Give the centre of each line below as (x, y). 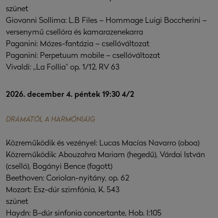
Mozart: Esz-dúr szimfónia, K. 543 (63, 191)
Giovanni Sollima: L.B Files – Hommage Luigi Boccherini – (106, 21)
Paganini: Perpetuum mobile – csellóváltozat (83, 56)
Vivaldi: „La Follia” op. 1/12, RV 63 (63, 68)
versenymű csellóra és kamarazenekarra (74, 33)
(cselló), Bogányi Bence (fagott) (59, 167)
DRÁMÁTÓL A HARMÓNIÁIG (50, 120)
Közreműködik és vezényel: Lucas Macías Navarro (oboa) (103, 144)
